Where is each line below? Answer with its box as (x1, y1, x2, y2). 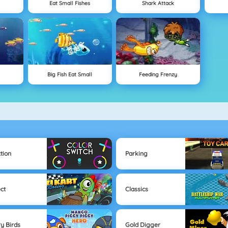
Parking (125, 150, 148, 158)
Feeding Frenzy (139, 71, 178, 78)
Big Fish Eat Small (47, 71, 93, 78)
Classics (125, 185, 148, 193)
